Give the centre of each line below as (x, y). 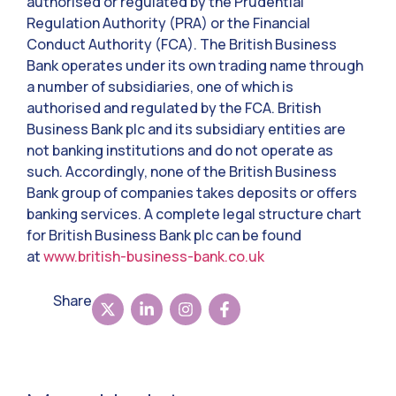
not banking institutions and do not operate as (180, 151)
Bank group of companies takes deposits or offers (192, 193)
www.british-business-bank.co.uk (154, 257)
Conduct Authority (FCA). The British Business (182, 45)
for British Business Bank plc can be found (164, 236)
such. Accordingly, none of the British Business (182, 172)
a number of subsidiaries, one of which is (160, 87)
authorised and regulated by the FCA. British (174, 108)
